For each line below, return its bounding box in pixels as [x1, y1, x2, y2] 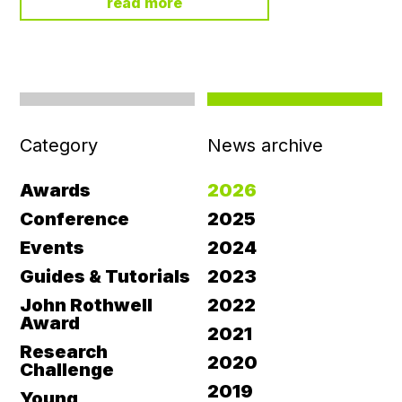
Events [20, 236, 85, 258]
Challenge [20, 358, 115, 380]
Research [20, 340, 109, 363]
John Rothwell [20, 293, 153, 316]
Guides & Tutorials [20, 265, 191, 287]
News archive [206, 134, 323, 156]
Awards [20, 179, 92, 201]
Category [20, 134, 99, 156]
